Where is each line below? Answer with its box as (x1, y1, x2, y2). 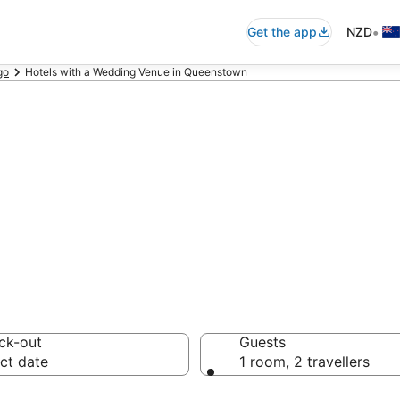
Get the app (247, 24, 317, 39)
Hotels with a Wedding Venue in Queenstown (25, 65, 247, 79)
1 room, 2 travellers (239, 353, 370, 371)
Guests (239, 333, 286, 351)
